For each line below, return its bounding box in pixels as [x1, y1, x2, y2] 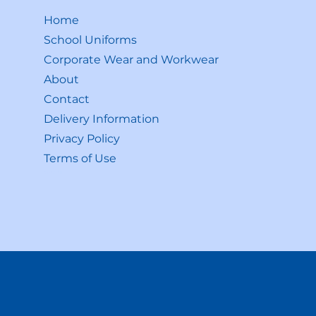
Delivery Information [44, 111, 160, 126]
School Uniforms [44, 32, 138, 47]
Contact [44, 92, 90, 106]
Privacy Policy [44, 131, 121, 145]
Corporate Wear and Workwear [44, 52, 219, 66]
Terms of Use [44, 151, 117, 165]
